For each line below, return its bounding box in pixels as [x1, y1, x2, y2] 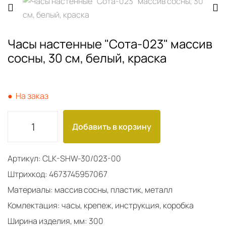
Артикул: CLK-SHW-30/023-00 [8, 153, 121, 164]
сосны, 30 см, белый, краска [8, 49, 166, 66]
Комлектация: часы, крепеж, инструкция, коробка [8, 200, 194, 211]
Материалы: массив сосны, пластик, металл [8, 184, 173, 195]
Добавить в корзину [72, 121, 151, 132]
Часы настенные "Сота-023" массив [8, 35, 212, 52]
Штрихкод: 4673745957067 [8, 168, 107, 180]
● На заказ [8, 90, 48, 101]
